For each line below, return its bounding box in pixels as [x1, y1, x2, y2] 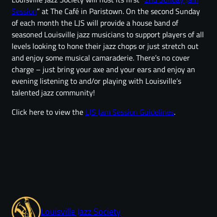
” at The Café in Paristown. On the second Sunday [37, 5, 200, 17]
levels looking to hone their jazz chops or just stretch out [12, 40, 199, 52]
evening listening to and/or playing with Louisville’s [12, 75, 181, 87]
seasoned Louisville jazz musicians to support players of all [12, 28, 204, 40]
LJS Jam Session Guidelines [85, 106, 174, 118]
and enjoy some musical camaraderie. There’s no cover [12, 51, 190, 63]
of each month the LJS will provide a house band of [12, 16, 178, 29]
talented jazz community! [12, 86, 95, 98]
